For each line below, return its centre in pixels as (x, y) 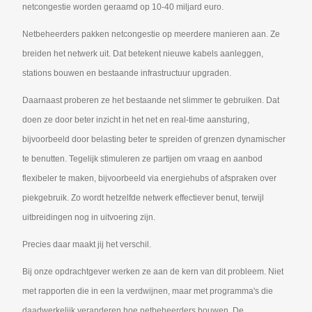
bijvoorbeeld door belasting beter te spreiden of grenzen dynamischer (154, 139)
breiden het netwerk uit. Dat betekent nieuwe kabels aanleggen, (143, 54)
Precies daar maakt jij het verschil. (87, 244)
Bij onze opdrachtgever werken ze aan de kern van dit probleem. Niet (153, 271)
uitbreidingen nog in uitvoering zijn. (89, 217)
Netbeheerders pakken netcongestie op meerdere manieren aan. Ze (151, 34)
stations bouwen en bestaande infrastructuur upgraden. (128, 73)
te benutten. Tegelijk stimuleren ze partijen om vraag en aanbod (142, 158)
